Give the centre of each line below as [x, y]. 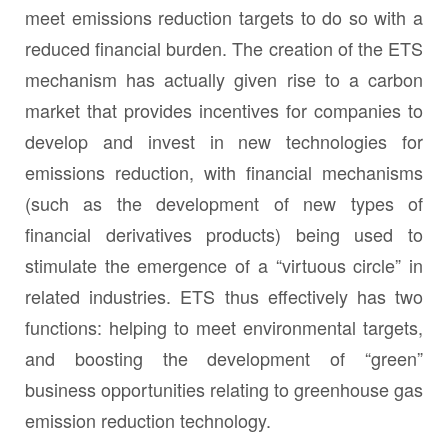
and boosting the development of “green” [224, 358]
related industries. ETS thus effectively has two [224, 296]
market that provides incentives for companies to [224, 110]
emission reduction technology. [148, 420]
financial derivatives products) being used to [224, 234]
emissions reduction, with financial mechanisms [224, 172]
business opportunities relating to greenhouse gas [224, 389]
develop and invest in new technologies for [224, 141]
